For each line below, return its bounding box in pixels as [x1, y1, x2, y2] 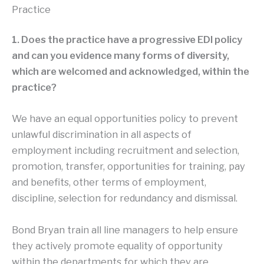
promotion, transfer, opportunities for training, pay [12, 160, 245, 173]
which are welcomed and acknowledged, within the [12, 65, 249, 78]
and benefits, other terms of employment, [12, 176, 206, 189]
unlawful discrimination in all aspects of [12, 128, 192, 141]
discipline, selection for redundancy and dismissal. [12, 192, 237, 204]
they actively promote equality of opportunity [12, 239, 223, 252]
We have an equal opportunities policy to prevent [12, 113, 238, 125]
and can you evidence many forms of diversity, [12, 49, 229, 62]
